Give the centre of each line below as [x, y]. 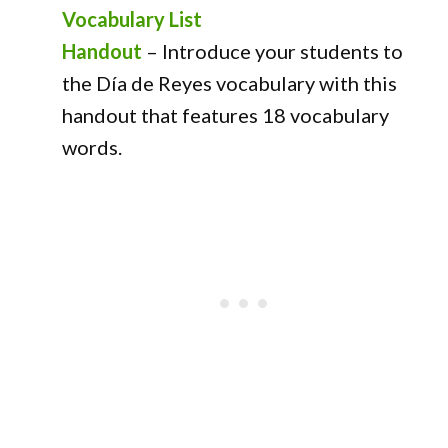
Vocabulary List [132, 19]
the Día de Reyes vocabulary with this [230, 83]
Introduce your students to [283, 51]
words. [92, 147]
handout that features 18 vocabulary [226, 115]
